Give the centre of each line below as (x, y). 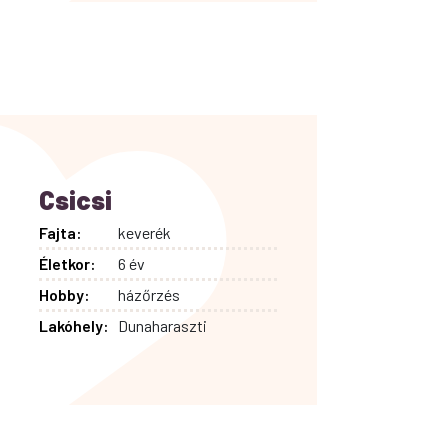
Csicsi (75, 199)
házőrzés (149, 294)
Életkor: (67, 263)
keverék (145, 232)
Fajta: (60, 232)
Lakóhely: (73, 325)
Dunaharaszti (163, 325)
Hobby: (64, 294)
